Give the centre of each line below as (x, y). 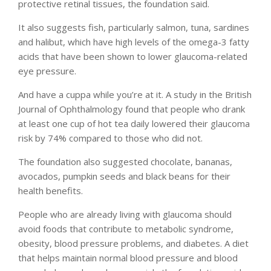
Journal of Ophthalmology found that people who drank (132, 109)
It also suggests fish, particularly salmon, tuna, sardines (134, 27)
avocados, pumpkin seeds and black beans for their (124, 176)
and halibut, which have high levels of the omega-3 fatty (134, 41)
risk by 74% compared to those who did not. (110, 138)
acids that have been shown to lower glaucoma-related (133, 56)
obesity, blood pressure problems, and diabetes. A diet (133, 243)
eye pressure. (47, 70)
